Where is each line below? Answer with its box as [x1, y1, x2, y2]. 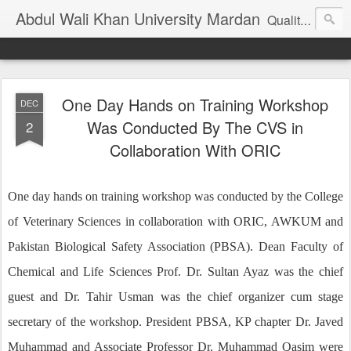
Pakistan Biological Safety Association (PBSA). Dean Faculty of [8, 240, 343, 253]
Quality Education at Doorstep [267, 11, 300, 29]
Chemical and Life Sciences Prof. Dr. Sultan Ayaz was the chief [8, 265, 343, 278]
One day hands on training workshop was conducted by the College [8, 190, 343, 203]
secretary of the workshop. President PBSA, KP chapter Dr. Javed [8, 315, 343, 328]
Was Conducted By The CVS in [87, 116, 303, 139]
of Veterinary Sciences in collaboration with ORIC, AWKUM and [8, 215, 343, 228]
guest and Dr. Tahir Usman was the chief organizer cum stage [8, 290, 343, 303]
